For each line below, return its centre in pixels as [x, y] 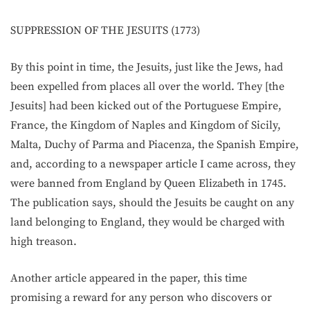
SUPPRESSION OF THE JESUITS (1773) [105, 30]
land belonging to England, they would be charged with [148, 222]
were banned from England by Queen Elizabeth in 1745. [148, 183]
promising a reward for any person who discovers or [141, 297]
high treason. [44, 241]
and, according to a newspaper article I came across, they [153, 164]
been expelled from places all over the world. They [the [147, 86]
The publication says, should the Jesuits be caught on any [152, 202]
